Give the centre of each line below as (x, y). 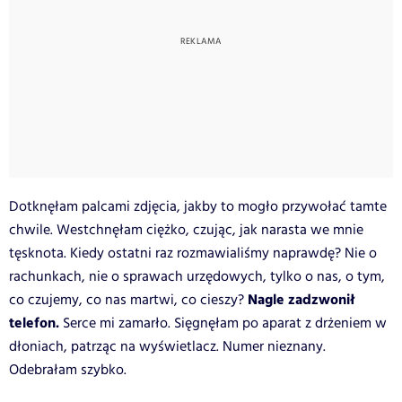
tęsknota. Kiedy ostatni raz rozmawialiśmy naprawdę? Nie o (193, 253)
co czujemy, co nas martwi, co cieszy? (128, 300)
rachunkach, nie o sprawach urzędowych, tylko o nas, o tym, (197, 276)
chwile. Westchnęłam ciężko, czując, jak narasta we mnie (186, 230)
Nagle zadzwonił (301, 300)
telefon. (34, 323)
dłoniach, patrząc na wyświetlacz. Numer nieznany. (167, 346)
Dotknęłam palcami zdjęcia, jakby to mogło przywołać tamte (198, 206)
